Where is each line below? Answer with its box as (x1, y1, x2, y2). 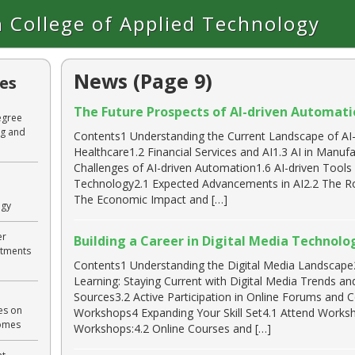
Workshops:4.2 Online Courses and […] (73, 321, 271, 336)
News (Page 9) (73, 67, 212, 94)
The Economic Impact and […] (73, 192, 227, 207)
